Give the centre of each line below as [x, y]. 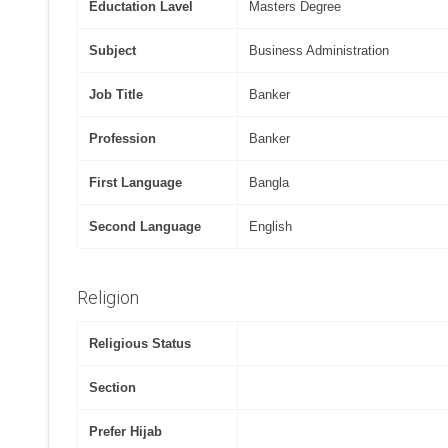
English [271, 226]
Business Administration [319, 50]
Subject [113, 50]
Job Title [116, 94]
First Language [136, 182]
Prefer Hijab [126, 431]
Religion [108, 297]
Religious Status [140, 343]
